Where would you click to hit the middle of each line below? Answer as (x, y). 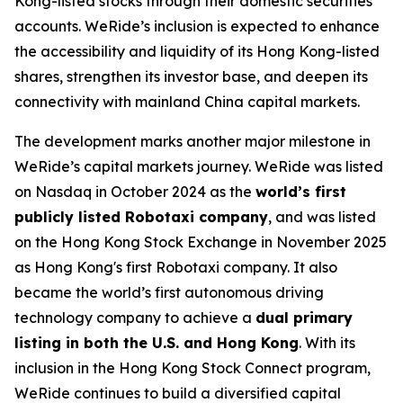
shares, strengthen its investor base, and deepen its (191, 77)
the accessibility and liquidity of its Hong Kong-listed (197, 52)
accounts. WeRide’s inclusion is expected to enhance (197, 27)
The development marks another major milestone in (193, 142)
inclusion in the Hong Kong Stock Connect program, (193, 368)
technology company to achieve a (135, 318)
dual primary (304, 318)
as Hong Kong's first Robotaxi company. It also (176, 268)
